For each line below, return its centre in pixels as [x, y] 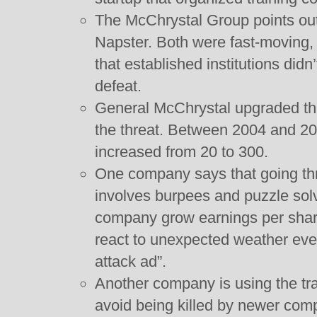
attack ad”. [131, 261]
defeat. [118, 86]
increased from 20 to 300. [181, 152]
